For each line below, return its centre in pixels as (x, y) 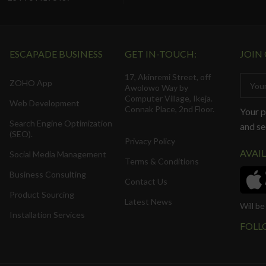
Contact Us (146, 182)
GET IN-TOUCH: (160, 54)
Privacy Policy (150, 141)
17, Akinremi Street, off (167, 77)
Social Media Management (58, 154)
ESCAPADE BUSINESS (56, 54)
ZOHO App (31, 83)
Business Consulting (47, 175)
